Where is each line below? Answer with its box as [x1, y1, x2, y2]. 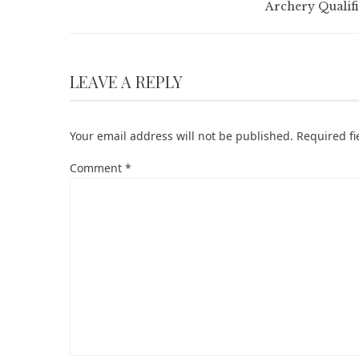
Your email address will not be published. [70, 128, 293, 143]
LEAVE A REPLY [70, 71, 183, 92]
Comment [70, 160, 125, 175]
